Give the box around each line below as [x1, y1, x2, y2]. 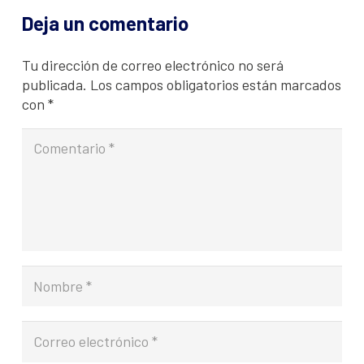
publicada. [22, 75, 87, 93]
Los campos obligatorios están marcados [90, 75, 341, 93]
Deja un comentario [22, 11, 193, 35]
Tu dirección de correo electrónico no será [22, 55, 284, 74]
